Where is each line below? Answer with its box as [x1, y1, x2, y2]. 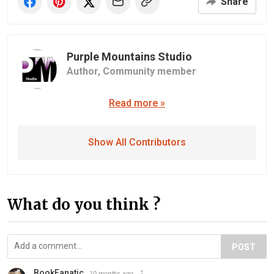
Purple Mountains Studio [67, 50, 192, 64]
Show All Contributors [88, 136, 186, 149]
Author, [67, 65, 103, 78]
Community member [103, 65, 196, 78]
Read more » [109, 97, 165, 109]
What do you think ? [7, 195, 160, 215]
